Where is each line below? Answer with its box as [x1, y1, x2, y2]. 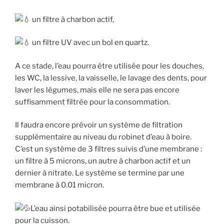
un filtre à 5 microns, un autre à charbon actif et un [15, 156, 190, 166]
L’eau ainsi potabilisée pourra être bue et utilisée [30, 203, 200, 213]
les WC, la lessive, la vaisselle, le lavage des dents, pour [15, 73, 207, 82]
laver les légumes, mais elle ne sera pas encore [15, 85, 179, 94]
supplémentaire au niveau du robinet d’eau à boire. [15, 132, 191, 142]
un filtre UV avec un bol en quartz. [30, 38, 149, 47]
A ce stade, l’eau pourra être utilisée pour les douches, [15, 61, 204, 70]
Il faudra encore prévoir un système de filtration [15, 120, 182, 130]
